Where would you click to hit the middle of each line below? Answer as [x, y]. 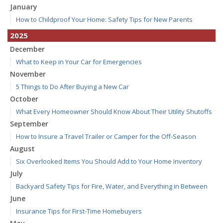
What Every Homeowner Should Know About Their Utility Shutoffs [114, 112]
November [28, 74]
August [22, 149]
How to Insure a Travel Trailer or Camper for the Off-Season [106, 137]
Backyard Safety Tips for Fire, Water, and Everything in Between [112, 186]
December [27, 49]
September [29, 124]
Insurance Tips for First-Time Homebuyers [79, 211]
